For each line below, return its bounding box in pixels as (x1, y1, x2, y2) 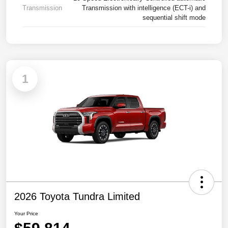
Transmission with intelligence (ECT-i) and (82, 4, 206, 12)
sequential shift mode (142, 13, 206, 21)
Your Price (14, 211, 38, 217)
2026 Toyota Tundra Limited (14, 191, 140, 203)
